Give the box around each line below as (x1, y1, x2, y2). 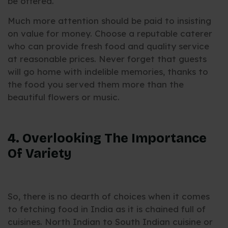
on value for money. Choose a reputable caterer (8, 28, 212, 39)
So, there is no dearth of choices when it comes (8, 190, 210, 202)
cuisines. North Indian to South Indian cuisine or (8, 216, 213, 227)
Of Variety (8, 146, 72, 162)
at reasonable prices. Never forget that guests (8, 53, 207, 65)
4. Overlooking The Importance (8, 131, 207, 147)
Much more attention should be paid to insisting (8, 15, 211, 26)
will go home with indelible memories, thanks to (8, 66, 208, 77)
